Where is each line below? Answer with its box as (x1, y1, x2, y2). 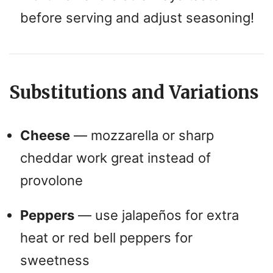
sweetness (20, 252, 90, 268)
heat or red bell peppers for (20, 229, 193, 246)
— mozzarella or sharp (70, 127, 214, 143)
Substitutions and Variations (9, 81, 259, 104)
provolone (20, 172, 83, 188)
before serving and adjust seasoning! (20, 9, 254, 26)
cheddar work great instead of (20, 149, 211, 166)
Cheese (20, 127, 70, 143)
